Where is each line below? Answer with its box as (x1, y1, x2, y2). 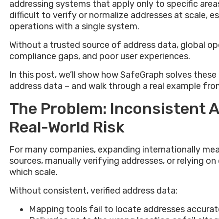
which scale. (9, 167, 58, 178)
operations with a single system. (9, 21, 139, 32)
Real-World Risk (9, 118, 125, 137)
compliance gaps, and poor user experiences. (9, 51, 190, 62)
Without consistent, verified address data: (9, 185, 177, 197)
